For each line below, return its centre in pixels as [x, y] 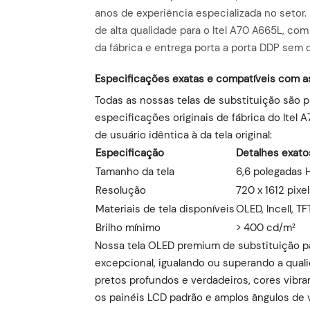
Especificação [130, 153]
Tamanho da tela [135, 171]
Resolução [121, 190]
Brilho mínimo [128, 227]
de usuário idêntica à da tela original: [183, 135]
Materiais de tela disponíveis [165, 209]
